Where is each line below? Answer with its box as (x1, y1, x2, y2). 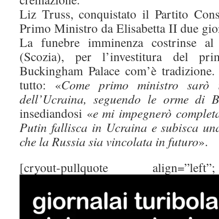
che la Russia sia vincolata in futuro (20, 132, 198, 150)
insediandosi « (20, 104, 93, 121)
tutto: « (20, 76, 61, 93)
